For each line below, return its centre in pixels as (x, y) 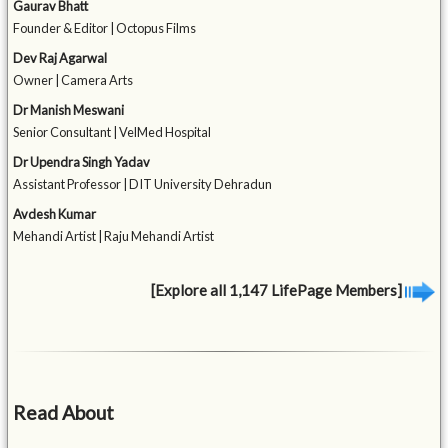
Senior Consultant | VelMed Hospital (112, 132)
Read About (64, 413)
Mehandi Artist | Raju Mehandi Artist (114, 236)
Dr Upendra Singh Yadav (82, 162)
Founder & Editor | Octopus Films (105, 28)
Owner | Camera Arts (73, 80)
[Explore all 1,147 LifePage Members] (277, 290)
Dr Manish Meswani (69, 110)
